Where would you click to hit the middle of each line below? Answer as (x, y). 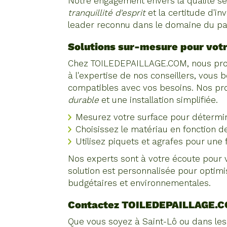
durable (84, 100)
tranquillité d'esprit (107, 13)
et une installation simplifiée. (159, 100)
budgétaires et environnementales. (140, 183)
